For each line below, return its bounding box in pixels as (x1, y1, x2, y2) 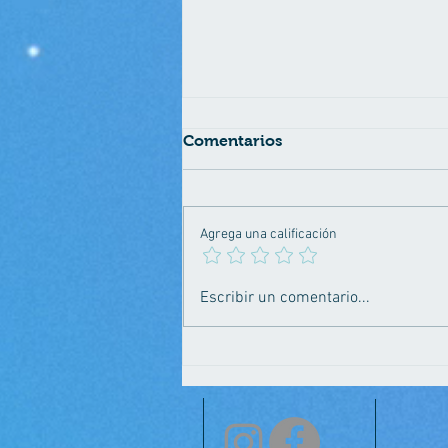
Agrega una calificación (200, 226, 337, 244)
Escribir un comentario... (200, 288, 370, 309)
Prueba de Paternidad (207, 252, 392, 273)
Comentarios (183, 132, 282, 150)
